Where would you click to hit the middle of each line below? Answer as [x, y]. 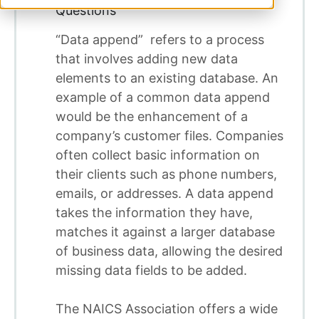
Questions [86, 10]
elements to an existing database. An [167, 78]
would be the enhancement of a [152, 116]
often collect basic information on [158, 155]
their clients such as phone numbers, [166, 174]
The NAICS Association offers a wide [167, 308]
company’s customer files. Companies [169, 135]
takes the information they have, [154, 212]
